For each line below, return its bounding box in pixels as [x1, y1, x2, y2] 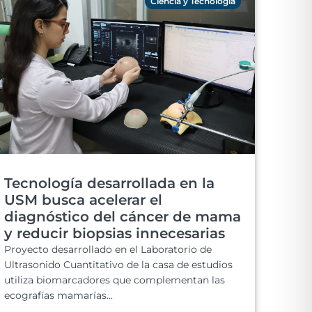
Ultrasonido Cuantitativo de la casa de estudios [4, 258, 233, 271]
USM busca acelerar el [4, 192, 162, 208]
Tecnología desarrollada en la [4, 175, 214, 192]
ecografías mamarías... [4, 289, 113, 302]
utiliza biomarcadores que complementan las [4, 274, 225, 286]
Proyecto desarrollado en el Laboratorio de [4, 243, 212, 256]
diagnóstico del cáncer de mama [4, 208, 241, 225]
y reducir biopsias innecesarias [4, 225, 225, 242]
